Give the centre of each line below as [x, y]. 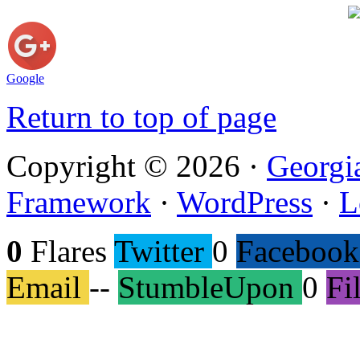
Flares [65, 251]
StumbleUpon [206, 287]
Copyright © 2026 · [137, 166]
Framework [79, 202]
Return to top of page [141, 117]
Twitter [159, 251]
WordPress [245, 202]
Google [25, 78]
